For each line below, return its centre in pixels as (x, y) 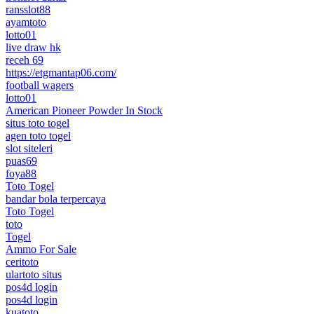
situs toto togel (37, 123)
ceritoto (22, 261)
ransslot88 (28, 9)
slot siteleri (29, 148)
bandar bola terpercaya (56, 198)
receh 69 (25, 60)
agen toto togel (38, 135)
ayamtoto (26, 22)
